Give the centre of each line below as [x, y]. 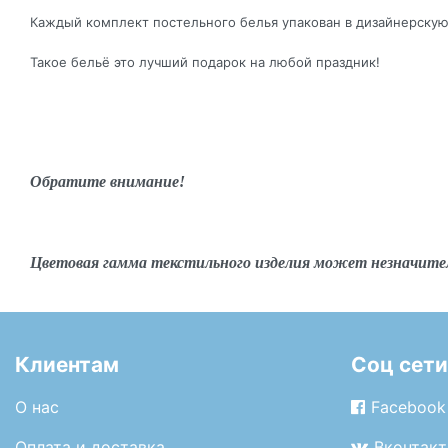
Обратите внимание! [107, 181]
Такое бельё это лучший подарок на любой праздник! [205, 61]
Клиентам [67, 365]
